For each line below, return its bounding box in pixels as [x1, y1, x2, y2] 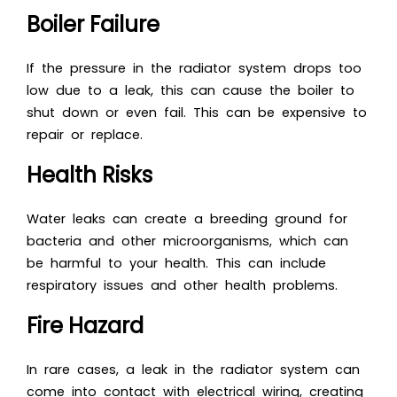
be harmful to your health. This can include [27, 254, 326, 273]
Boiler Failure [27, 10, 160, 40]
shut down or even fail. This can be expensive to [27, 104, 367, 122]
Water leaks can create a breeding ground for [27, 210, 347, 229]
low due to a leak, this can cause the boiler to [27, 82, 354, 100]
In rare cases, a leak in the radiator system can [27, 361, 360, 379]
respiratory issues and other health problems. [27, 276, 338, 295]
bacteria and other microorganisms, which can [27, 232, 348, 251]
